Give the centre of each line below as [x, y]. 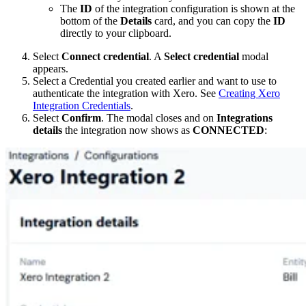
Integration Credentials [82, 105]
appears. [51, 68]
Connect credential [105, 56]
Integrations [245, 117]
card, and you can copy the [212, 20]
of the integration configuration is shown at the [194, 8]
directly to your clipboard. [116, 33]
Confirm [81, 117]
